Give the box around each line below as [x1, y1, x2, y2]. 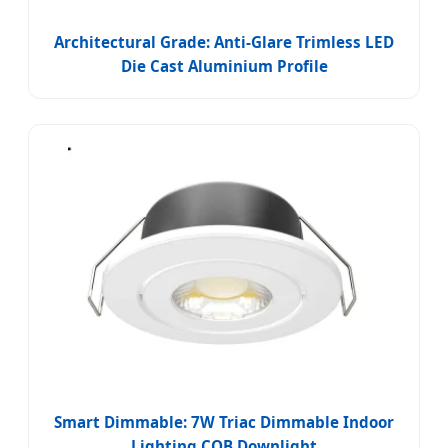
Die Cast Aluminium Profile [120, 56, 328, 77]
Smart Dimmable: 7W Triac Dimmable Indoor [54, 412, 394, 433]
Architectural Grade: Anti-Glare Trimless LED [54, 32, 394, 53]
